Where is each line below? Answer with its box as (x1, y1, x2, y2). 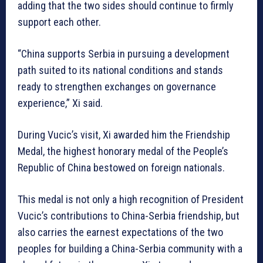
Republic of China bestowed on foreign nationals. (18, 161, 225, 174)
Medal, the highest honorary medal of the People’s (18, 144, 228, 157)
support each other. (18, 15, 101, 28)
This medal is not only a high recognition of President (18, 193, 244, 205)
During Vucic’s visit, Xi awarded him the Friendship (18, 128, 230, 141)
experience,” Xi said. (18, 96, 103, 109)
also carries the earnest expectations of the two (18, 225, 223, 238)
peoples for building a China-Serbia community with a (18, 242, 242, 255)
